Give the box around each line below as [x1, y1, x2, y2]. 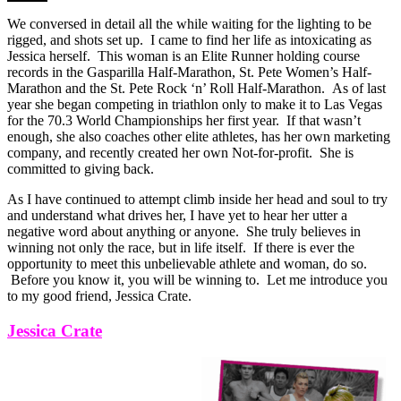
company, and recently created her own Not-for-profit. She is [7, 145, 354, 161]
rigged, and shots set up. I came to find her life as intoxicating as [7, 32, 371, 48]
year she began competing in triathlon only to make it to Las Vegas [7, 97, 382, 113]
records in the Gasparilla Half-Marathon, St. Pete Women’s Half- [7, 64, 371, 81]
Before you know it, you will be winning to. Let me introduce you [7, 272, 388, 288]
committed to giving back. [7, 161, 154, 177]
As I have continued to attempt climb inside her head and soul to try [7, 192, 388, 208]
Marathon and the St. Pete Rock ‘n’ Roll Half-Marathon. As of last [7, 81, 386, 97]
